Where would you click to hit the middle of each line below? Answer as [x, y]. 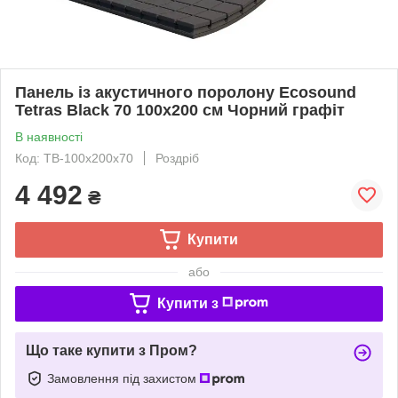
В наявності [49, 136]
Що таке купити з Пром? [111, 350]
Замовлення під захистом [123, 378]
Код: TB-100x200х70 [74, 158]
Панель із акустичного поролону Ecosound [186, 92]
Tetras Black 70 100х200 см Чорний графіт [180, 110]
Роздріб [177, 158]
